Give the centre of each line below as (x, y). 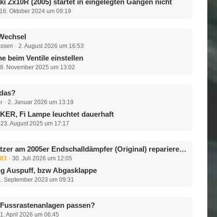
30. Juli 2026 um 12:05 (42, 158)
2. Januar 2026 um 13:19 (41, 102)
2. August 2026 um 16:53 (51, 46)
